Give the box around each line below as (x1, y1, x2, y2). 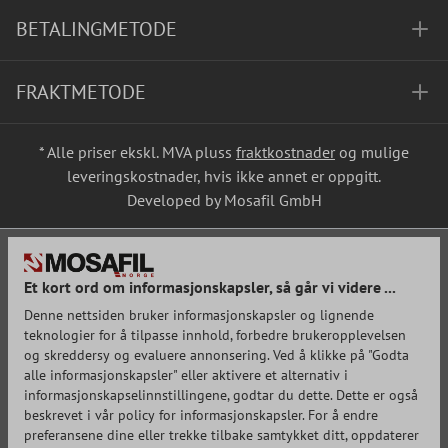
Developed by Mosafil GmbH (126, 190, 322, 210)
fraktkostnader (236, 142, 335, 162)
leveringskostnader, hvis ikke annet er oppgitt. (67, 166, 381, 186)
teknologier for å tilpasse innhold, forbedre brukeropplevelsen (24, 326, 406, 344)
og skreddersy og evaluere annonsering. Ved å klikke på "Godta (24, 346, 409, 364)
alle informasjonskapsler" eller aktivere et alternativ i (24, 366, 348, 384)
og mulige (335, 142, 409, 162)
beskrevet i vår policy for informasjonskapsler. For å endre (24, 406, 378, 424)
